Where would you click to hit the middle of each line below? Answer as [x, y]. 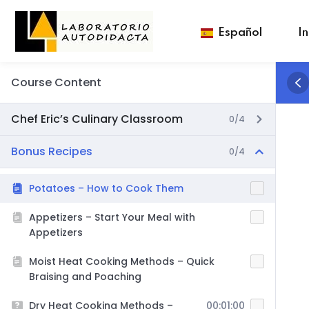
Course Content [56, 82]
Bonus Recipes [52, 151]
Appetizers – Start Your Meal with [112, 217]
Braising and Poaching [85, 277]
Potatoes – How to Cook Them [106, 188]
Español [240, 33]
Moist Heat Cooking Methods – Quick [122, 261]
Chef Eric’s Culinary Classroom [97, 119]
